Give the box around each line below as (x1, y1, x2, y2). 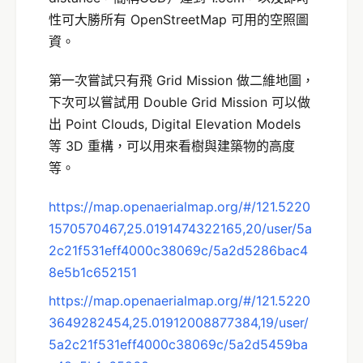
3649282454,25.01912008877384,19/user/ (49, 314, 309, 331)
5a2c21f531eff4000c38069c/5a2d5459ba (49, 335, 308, 352)
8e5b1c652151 (49, 263, 137, 280)
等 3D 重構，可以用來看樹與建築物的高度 (49, 137, 295, 154)
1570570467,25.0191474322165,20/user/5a (49, 220, 312, 237)
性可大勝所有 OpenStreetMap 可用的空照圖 (49, 11, 309, 28)
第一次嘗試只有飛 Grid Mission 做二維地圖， (49, 71, 314, 88)
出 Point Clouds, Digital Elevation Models (49, 115, 301, 132)
